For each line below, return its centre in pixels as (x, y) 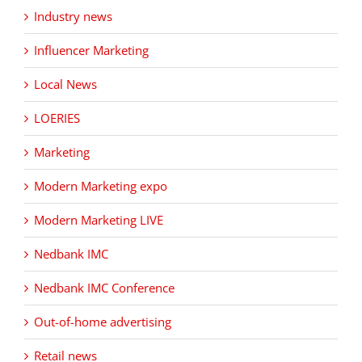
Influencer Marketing (91, 51)
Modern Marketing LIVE (99, 220)
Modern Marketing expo (101, 186)
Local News (65, 84)
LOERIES (57, 118)
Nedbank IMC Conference (104, 288)
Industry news (73, 17)
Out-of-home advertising (103, 322)
